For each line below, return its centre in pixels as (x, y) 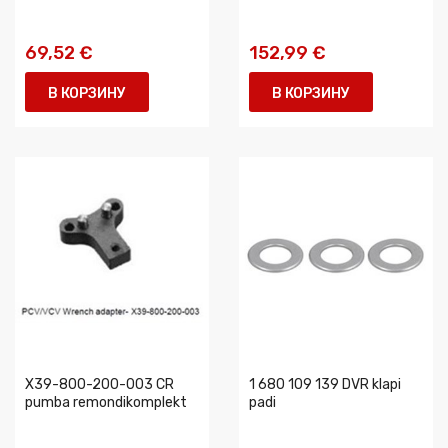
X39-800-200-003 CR (99, 384)
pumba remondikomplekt (106, 402)
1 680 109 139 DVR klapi (325, 384)
